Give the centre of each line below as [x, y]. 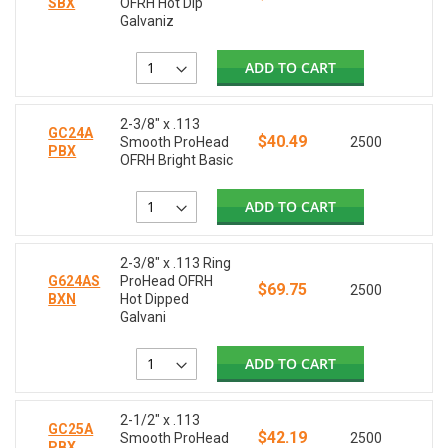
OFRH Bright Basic [177, 160]
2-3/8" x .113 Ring [176, 263]
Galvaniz [147, 21]
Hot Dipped [155, 299]
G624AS [74, 281]
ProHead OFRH [167, 281]
